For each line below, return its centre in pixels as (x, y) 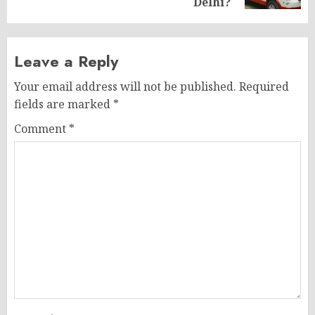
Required (264, 86)
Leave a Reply (66, 61)
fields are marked (64, 104)
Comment (41, 128)
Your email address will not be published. (125, 86)
